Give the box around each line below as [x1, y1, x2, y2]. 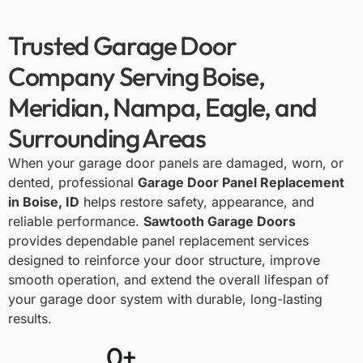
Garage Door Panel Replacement [138, 174, 344, 191]
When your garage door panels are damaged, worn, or [8, 155, 344, 172]
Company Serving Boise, [8, 60, 265, 93]
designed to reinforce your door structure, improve [8, 252, 320, 269]
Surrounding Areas [8, 122, 206, 155]
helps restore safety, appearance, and [79, 194, 314, 211]
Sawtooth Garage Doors [143, 213, 296, 230]
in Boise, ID [8, 194, 79, 211]
